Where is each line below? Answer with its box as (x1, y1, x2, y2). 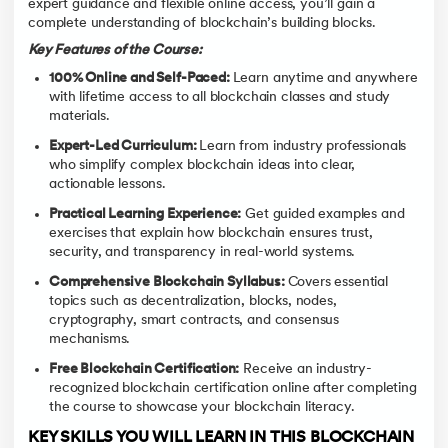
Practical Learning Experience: (49, 206, 242, 222)
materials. (49, 108, 110, 124)
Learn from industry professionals (199, 138, 407, 154)
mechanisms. (49, 332, 131, 348)
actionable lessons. (49, 176, 167, 192)
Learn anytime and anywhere (232, 70, 418, 86)
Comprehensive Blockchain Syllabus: (49, 275, 288, 291)
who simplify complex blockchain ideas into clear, (49, 157, 356, 173)
